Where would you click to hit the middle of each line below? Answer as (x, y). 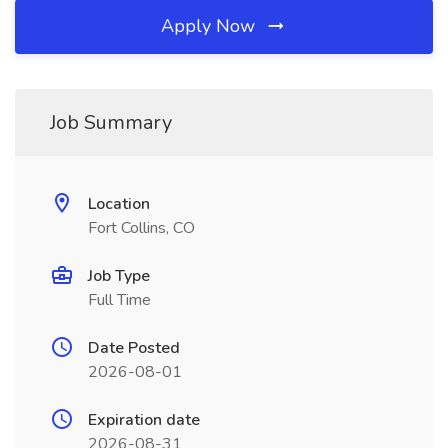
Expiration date (144, 420)
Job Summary (111, 122)
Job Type (119, 276)
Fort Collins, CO (141, 228)
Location (119, 204)
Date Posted (134, 348)
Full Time (119, 300)
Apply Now (210, 26)
